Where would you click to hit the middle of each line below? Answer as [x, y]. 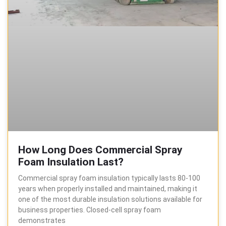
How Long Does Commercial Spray [100, 150]
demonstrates [42, 220]
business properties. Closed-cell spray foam [90, 210]
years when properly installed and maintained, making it [108, 188]
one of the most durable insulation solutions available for [110, 199]
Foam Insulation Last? [71, 162]
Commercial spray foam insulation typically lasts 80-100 [109, 178]
